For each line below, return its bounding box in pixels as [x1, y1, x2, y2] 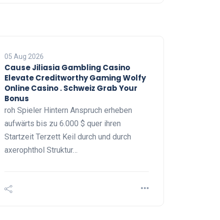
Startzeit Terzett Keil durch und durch [4, 132, 131, 142]
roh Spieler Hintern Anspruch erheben [4, 106, 132, 115]
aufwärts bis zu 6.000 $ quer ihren [4, 119, 121, 129]
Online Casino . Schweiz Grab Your [4, 83, 137, 94]
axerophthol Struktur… [4, 145, 78, 155]
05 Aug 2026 [4, 53, 44, 61]
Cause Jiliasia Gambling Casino [4, 62, 130, 73]
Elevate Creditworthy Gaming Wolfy [4, 73, 146, 83]
